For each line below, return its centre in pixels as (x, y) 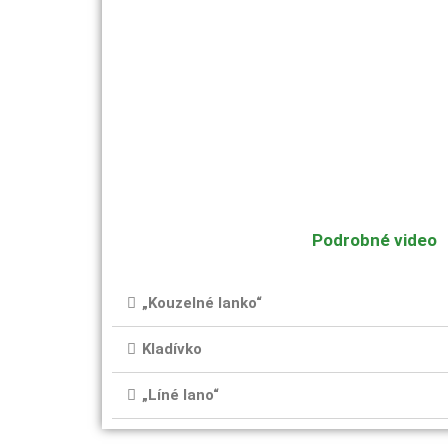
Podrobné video (374, 239)
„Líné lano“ (180, 394)
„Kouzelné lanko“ (202, 302)
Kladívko (172, 348)
